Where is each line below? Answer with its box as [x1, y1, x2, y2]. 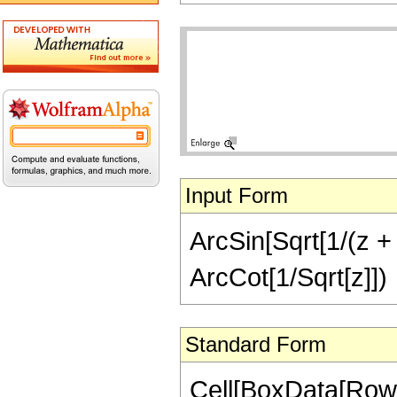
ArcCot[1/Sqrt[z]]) [190, 262, 387, 292]
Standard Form [185, 332, 326, 356]
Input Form [185, 183, 288, 207]
